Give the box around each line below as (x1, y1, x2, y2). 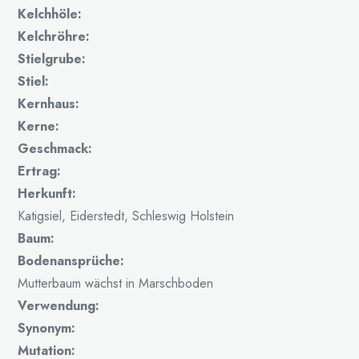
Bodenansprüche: (18, 251, 125, 270)
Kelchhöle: (18, 4, 83, 23)
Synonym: (18, 318, 76, 337)
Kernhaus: (18, 94, 80, 113)
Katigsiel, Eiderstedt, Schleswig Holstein (18, 206, 235, 225)
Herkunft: (18, 184, 77, 203)
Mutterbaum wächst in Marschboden (18, 273, 214, 292)
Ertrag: (18, 161, 62, 180)
